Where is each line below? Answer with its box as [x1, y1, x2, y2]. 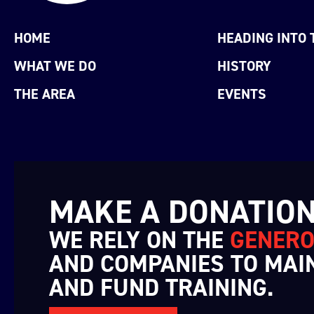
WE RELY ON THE [49, 224, 230, 257]
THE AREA [14, 85, 75, 104]
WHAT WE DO [14, 57, 96, 76]
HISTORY [217, 57, 272, 76]
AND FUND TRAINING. [49, 272, 273, 304]
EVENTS [217, 85, 267, 104]
